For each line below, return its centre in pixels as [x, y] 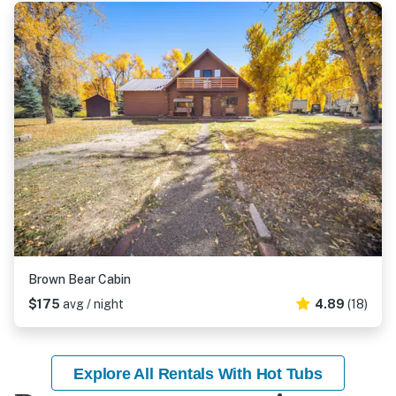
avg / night [93, 304]
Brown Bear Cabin [80, 279]
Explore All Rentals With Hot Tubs [198, 374]
